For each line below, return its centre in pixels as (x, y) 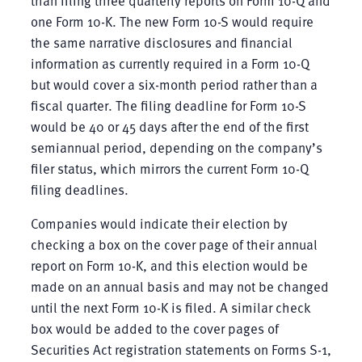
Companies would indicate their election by (159, 223)
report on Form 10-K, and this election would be (169, 265)
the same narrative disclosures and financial (161, 42)
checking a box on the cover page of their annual (174, 244)
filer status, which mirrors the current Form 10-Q (169, 168)
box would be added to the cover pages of (154, 328)
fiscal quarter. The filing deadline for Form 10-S (168, 105)
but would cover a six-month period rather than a (174, 84)
